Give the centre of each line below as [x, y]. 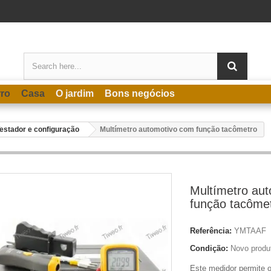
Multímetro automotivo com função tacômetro [178, 129]
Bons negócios [140, 93]
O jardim [75, 93]
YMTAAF [250, 231]
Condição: [209, 248]
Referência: [211, 231]
